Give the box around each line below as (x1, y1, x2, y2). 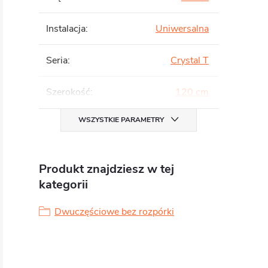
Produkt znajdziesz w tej (39, 161, 174, 177)
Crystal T (170, 54, 209, 67)
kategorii (39, 176, 88, 193)
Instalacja (46, 22, 86, 35)
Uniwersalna (156, 22, 209, 35)
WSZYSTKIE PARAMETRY (78, 115, 164, 124)
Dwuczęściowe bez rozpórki (54, 205, 174, 218)
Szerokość (46, 86, 90, 99)
